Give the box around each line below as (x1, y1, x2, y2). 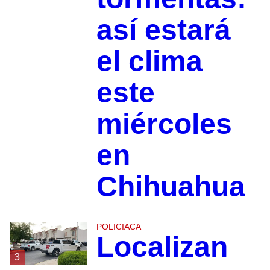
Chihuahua (96, 170, 245, 202)
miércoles (96, 107, 232, 140)
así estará (96, 13, 231, 46)
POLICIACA (96, 221, 141, 231)
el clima (96, 45, 202, 77)
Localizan (96, 230, 228, 263)
